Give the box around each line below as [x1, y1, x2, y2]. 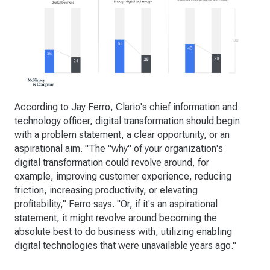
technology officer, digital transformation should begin [14, 115, 240, 127]
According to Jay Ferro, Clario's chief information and [14, 101, 237, 113]
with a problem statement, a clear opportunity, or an [14, 129, 230, 141]
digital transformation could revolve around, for [14, 157, 209, 169]
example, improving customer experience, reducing [14, 171, 231, 183]
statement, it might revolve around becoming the [14, 212, 217, 224]
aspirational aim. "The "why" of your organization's [14, 143, 223, 155]
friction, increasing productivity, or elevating [14, 184, 198, 196]
